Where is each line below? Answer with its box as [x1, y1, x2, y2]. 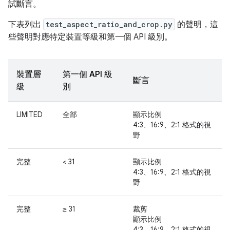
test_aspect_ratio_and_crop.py [46, 20, 172, 29]
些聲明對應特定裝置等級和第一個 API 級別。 [8, 32, 172, 42]
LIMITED [16, 110, 43, 119]
